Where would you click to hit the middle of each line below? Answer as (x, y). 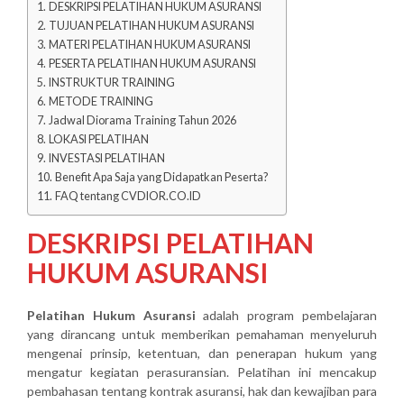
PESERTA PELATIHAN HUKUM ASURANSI (152, 64)
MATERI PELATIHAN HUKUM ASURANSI (149, 45)
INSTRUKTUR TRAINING (111, 83)
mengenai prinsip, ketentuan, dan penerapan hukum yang (202, 353)
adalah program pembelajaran (286, 316)
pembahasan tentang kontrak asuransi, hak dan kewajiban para (202, 391)
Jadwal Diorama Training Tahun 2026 (142, 121)
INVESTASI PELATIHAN (106, 159)
